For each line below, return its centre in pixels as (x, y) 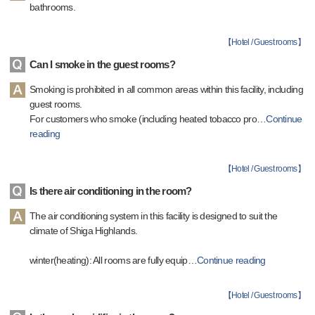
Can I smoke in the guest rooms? (102, 64)
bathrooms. (52, 7)
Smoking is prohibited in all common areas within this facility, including (166, 89)
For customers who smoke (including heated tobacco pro (143, 119)
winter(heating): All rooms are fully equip (109, 260)
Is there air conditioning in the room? (111, 191)
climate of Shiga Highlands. (84, 231)
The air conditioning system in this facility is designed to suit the (154, 216)
